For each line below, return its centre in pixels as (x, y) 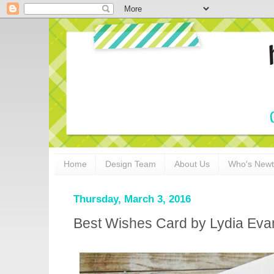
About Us (192, 164)
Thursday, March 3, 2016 (132, 199)
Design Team (131, 164)
